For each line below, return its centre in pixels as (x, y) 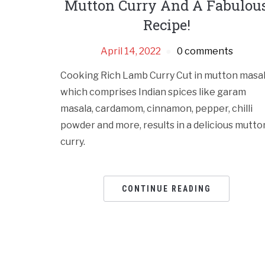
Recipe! (167, 25)
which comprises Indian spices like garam (153, 92)
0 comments (205, 51)
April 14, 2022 (130, 51)
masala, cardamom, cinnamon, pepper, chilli (156, 109)
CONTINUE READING (167, 189)
